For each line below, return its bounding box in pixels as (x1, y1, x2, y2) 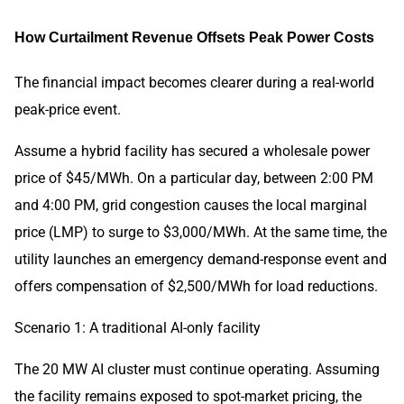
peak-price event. (14, 101, 121, 119)
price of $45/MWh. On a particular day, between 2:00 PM (14, 170, 373, 188)
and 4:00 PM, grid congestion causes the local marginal (14, 197, 367, 215)
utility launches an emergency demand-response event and (14, 251, 387, 269)
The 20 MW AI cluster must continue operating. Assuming (14, 361, 380, 379)
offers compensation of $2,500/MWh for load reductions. (14, 278, 378, 296)
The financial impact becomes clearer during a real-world (14, 74, 374, 92)
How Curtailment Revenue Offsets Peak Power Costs (14, 28, 374, 45)
